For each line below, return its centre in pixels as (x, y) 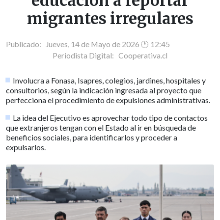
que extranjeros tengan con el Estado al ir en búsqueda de (101, 127)
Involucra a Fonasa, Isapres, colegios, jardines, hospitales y (110, 80)
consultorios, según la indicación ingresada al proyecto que (104, 90)
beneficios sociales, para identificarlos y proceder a (92, 137)
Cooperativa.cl (143, 55)
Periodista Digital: (85, 55)
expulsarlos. (26, 147)
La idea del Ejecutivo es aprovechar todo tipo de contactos (110, 117)
